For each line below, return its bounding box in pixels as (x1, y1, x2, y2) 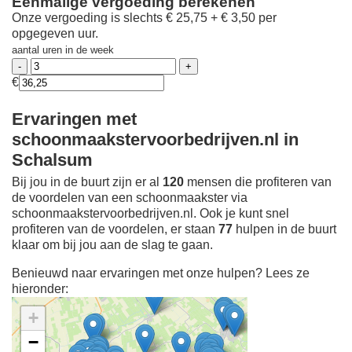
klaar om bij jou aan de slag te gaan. (12, 238, 213, 252)
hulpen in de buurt (233, 222, 336, 236)
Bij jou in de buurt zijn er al (12, 175, 163, 189)
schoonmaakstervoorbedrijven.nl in (12, 129, 299, 149)
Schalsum (12, 149, 93, 170)
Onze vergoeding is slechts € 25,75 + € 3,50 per (12, 11, 277, 25)
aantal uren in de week (12, 44, 114, 57)
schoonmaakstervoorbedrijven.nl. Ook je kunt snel (12, 207, 289, 221)
